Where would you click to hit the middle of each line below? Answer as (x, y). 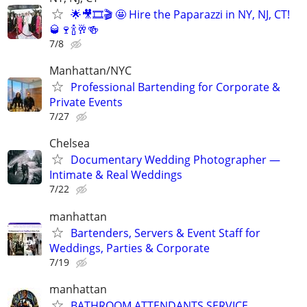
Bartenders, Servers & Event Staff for (165, 233)
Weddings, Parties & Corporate (130, 248)
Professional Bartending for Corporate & (175, 87)
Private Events (86, 102)
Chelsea (70, 144)
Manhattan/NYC (90, 71)
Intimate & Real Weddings (116, 175)
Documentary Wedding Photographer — (175, 160)
